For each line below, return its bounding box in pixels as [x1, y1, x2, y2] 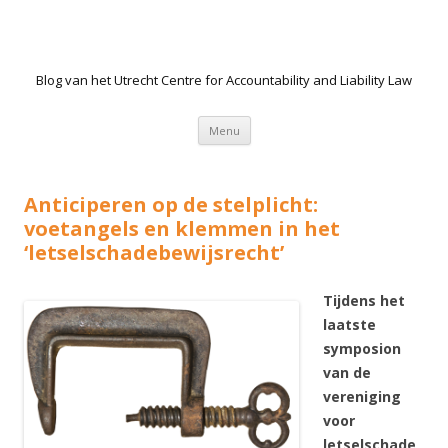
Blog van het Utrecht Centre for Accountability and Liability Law [36, 71, 412, 89]
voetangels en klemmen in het [24, 215, 340, 242]
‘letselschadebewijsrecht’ [24, 239, 284, 266]
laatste [323, 315, 376, 334]
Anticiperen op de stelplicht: [24, 191, 318, 218]
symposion [323, 339, 401, 358]
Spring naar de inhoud [250, 113, 392, 132]
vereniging [323, 387, 401, 406]
